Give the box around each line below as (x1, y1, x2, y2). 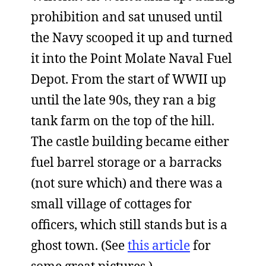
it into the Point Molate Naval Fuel (31, 50, 232, 66)
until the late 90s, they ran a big (31, 91, 216, 108)
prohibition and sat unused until (31, 8, 223, 25)
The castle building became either (31, 133, 229, 150)
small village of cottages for (31, 195, 192, 212)
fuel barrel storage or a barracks (31, 154, 221, 170)
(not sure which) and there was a (31, 175, 223, 191)
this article (128, 237, 190, 254)
